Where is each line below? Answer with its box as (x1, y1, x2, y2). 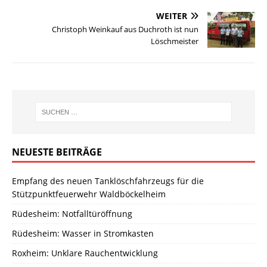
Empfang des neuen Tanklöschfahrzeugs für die (12, 175, 204, 187)
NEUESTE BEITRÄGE (12, 145, 102, 159)
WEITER (156, 10, 187, 21)
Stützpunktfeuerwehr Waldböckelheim (12, 188, 166, 200)
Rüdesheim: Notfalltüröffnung (12, 208, 132, 220)
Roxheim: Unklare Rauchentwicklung (12, 247, 158, 259)
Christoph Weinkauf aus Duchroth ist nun (52, 23, 198, 35)
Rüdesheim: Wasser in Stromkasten (12, 228, 154, 240)
